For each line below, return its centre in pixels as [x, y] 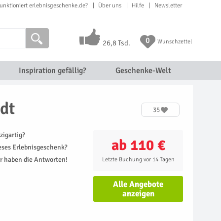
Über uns [110, 5]
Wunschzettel [174, 42]
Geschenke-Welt [143, 71]
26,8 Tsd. [116, 43]
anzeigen [138, 194]
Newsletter [168, 5]
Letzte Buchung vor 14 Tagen [138, 160]
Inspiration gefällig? [52, 71]
